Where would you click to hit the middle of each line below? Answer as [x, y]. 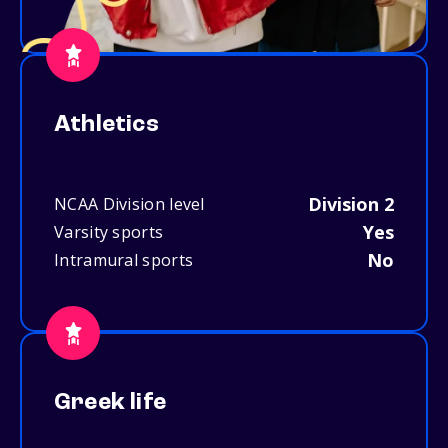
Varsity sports [109, 232]
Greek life [110, 403]
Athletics [106, 125]
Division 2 [351, 204]
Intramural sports [124, 260]
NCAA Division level [129, 204]
